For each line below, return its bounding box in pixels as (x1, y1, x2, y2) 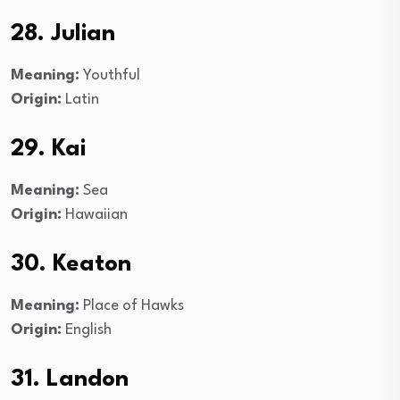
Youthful (79, 67, 140, 83)
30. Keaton (11, 252, 131, 276)
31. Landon (11, 367, 129, 391)
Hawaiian (62, 206, 128, 222)
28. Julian (11, 21, 115, 46)
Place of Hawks (79, 297, 184, 313)
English (62, 321, 112, 337)
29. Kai (11, 137, 86, 161)
